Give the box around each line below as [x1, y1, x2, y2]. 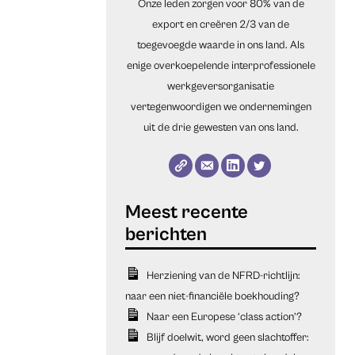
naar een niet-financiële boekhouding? [125, 289, 300, 303]
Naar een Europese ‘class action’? [146, 310, 302, 323]
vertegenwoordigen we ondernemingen [130, 100, 311, 113]
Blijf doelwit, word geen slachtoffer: [146, 330, 309, 344]
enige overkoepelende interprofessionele [126, 59, 315, 72]
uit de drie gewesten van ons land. [143, 120, 299, 134]
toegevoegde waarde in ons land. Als [137, 38, 305, 52]
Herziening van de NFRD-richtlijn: [146, 269, 300, 282]
